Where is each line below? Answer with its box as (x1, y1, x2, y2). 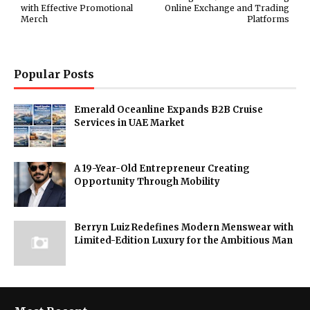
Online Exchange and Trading (165, 3, 289, 13)
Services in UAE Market (74, 117, 185, 129)
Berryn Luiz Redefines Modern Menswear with (74, 221, 293, 233)
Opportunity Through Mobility (74, 176, 220, 188)
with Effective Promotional (21, 3, 133, 13)
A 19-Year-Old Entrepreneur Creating (74, 163, 250, 174)
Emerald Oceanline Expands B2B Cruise (74, 104, 263, 116)
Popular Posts (14, 67, 94, 81)
